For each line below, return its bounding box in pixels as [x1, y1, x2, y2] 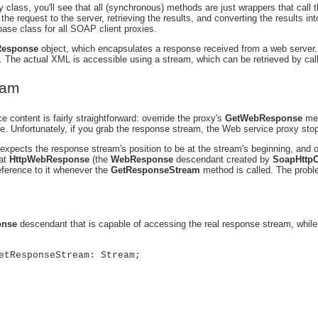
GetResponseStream [111, 164, 200, 175]
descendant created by [173, 153, 273, 165]
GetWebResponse [225, 112, 302, 124]
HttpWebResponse [9, 153, 89, 165]
